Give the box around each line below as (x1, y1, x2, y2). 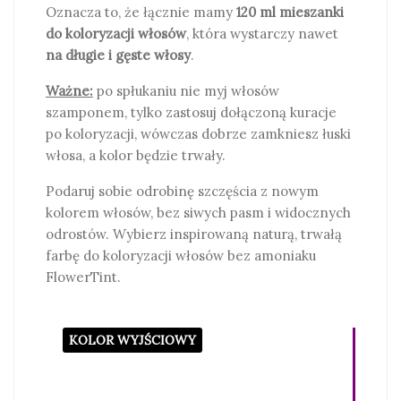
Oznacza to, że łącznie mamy (46, 4, 236, 21)
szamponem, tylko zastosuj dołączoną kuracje (46, 104, 337, 121)
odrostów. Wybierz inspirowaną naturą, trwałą (46, 226, 342, 243)
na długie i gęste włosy (46, 47, 191, 64)
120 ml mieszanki (236, 4, 344, 21)
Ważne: (46, 82, 93, 99)
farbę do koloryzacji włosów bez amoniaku (46, 247, 316, 264)
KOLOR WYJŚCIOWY (69, 332, 196, 348)
